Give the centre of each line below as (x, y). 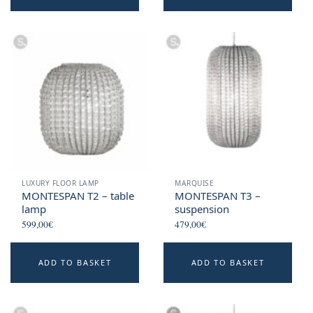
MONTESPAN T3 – (218, 196)
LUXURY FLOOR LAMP (60, 183)
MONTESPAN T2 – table (78, 196)
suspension (202, 209)
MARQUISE (195, 183)
